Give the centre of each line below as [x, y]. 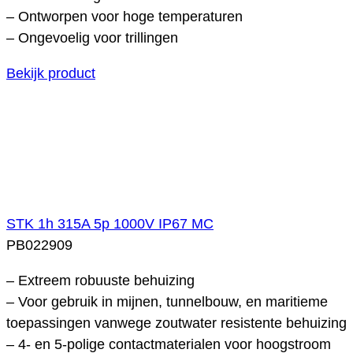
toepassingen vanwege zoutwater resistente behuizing [176, 323]
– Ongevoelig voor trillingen [92, 37]
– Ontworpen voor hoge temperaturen [124, 16]
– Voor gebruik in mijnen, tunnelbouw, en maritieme [167, 301]
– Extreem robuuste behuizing [100, 280]
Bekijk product [51, 73]
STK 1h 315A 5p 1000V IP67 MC [110, 223]
